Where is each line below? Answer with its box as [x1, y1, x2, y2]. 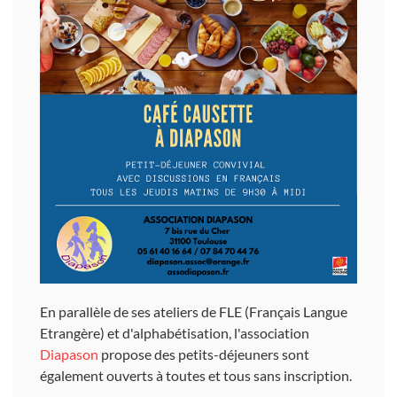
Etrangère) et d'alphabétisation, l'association [40, 324, 309, 341]
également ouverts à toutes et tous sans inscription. [40, 367, 352, 384]
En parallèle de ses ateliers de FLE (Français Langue [40, 303, 347, 320]
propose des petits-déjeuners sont [101, 346, 309, 362]
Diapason [40, 346, 101, 362]
